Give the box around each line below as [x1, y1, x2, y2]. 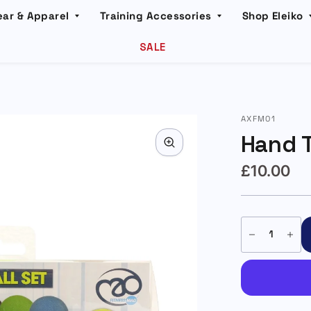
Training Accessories [99, 9, 212, 22]
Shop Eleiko [242, 9, 303, 22]
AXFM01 [240, 114, 276, 124]
